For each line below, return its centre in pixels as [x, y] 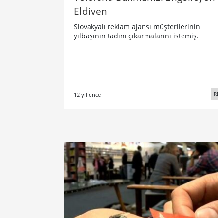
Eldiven [91, 11]
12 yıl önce [87, 95]
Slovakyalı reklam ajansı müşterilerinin [137, 27]
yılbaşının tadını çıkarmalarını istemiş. [136, 36]
